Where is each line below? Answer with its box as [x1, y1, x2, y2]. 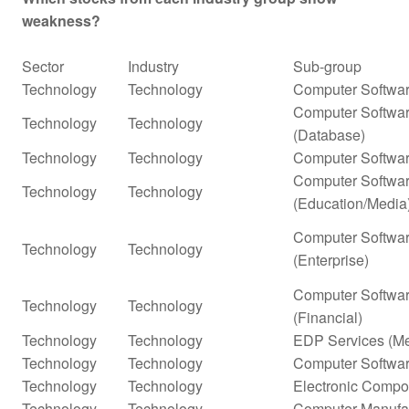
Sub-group [293, 55, 362, 77]
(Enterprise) [293, 248, 369, 270]
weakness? [22, 9, 100, 31]
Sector [22, 55, 64, 77]
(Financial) [293, 306, 362, 328]
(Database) [293, 123, 365, 145]
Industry [128, 55, 179, 77]
